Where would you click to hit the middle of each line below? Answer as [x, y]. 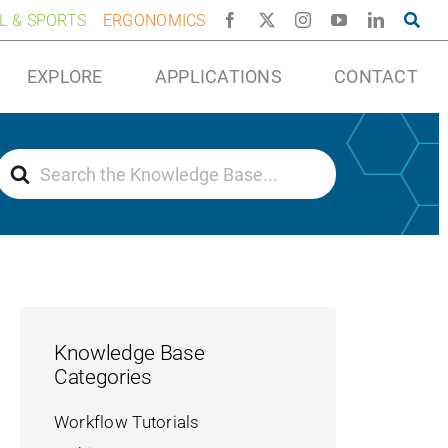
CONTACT [376, 76]
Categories [102, 377]
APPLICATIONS [218, 76]
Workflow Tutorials [126, 421]
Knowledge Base [129, 353]
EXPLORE [64, 76]
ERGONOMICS [154, 20]
